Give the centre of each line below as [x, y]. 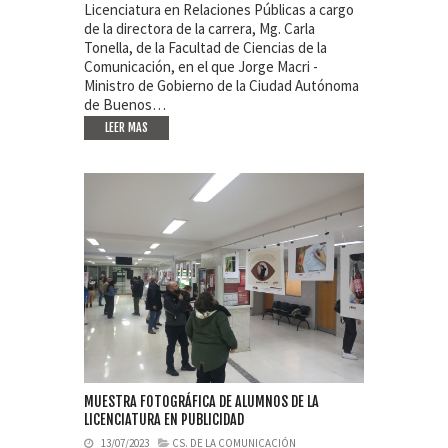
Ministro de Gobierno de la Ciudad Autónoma [221, 85]
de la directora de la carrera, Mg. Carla [199, 28]
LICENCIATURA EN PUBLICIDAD [164, 419]
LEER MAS [126, 127]
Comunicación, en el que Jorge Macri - [201, 66]
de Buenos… [125, 104]
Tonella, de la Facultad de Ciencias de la [205, 47]
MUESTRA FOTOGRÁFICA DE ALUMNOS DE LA [201, 401]
